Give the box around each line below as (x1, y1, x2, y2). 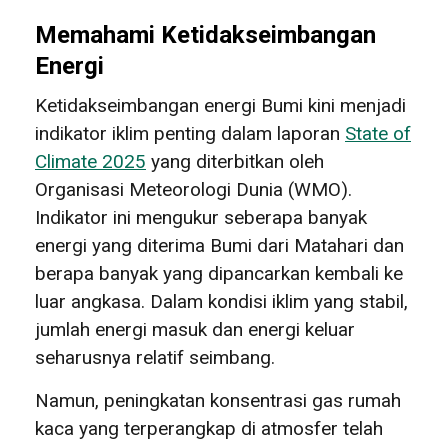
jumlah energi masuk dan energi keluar (35, 317, 355, 341)
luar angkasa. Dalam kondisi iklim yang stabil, (35, 289, 408, 313)
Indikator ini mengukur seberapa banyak (35, 205, 367, 229)
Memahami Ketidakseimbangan (35, 20, 376, 49)
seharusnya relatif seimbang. (35, 345, 275, 369)
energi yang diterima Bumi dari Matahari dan (35, 233, 404, 257)
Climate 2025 (35, 149, 146, 173)
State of (345, 121, 411, 145)
